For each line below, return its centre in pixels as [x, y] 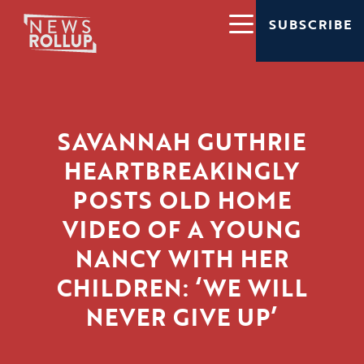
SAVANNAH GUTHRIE [182, 142]
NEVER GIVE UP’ [182, 317]
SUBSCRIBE [310, 25]
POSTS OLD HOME [182, 200]
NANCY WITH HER [182, 259]
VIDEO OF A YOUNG [182, 230]
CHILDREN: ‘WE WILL [182, 288]
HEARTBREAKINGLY [182, 171]
